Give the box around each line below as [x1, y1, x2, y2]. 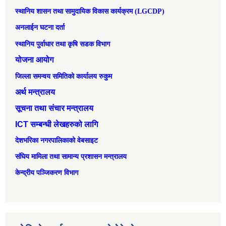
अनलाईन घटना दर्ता [15, 24, 65, 32]
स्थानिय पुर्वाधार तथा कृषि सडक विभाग [15, 40, 110, 48]
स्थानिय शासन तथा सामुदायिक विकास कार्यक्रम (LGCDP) [15, 8, 164, 16]
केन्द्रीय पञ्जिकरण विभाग [15, 169, 78, 177]
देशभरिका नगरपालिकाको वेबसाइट [15, 137, 98, 145]
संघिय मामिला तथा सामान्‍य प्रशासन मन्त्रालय [15, 153, 127, 161]
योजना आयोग [15, 55, 53, 65]
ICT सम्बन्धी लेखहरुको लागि [15, 120, 98, 129]
